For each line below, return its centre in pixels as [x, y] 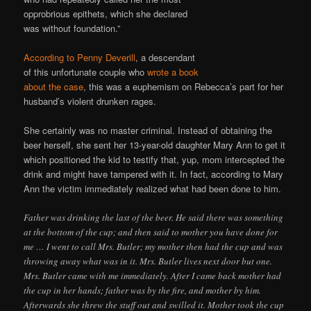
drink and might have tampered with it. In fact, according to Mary [154, 174]
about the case [54, 86]
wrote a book [173, 72]
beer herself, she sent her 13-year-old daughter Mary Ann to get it [155, 144]
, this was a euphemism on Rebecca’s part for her [184, 86]
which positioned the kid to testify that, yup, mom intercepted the [154, 159]
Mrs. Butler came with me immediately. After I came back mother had [153, 275]
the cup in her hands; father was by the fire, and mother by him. [143, 290]
